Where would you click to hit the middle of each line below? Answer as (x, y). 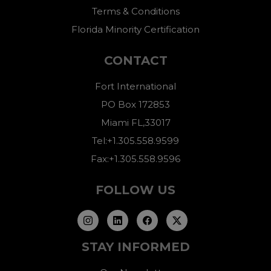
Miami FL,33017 (135, 123)
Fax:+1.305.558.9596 (135, 159)
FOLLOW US (135, 190)
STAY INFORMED (135, 247)
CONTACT (135, 61)
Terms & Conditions (135, 11)
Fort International (135, 87)
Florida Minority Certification (135, 30)
